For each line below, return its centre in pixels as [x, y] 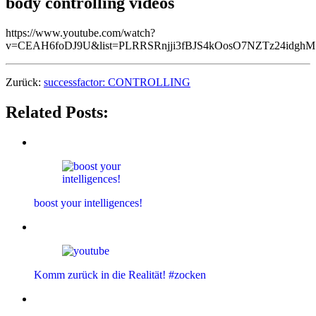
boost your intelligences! [88, 203]
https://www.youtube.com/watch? [80, 33]
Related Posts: [57, 113]
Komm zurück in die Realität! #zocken [120, 275]
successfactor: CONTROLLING [117, 83]
